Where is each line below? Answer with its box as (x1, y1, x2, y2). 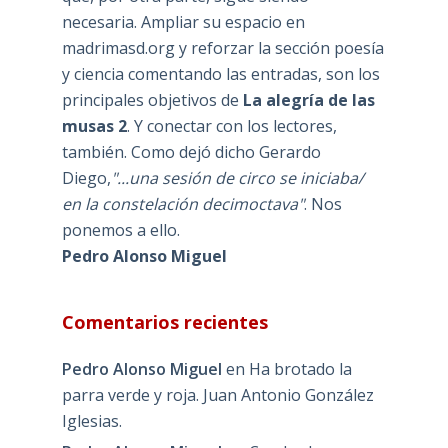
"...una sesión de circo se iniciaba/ (110, 166, 364, 189)
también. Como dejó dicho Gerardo (61, 140, 321, 163)
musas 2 (61, 114, 127, 137)
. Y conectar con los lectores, (126, 114, 337, 137)
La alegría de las (242, 88, 375, 111)
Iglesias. (61, 409, 122, 432)
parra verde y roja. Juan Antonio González (61, 383, 374, 406)
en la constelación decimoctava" (61, 192, 304, 215)
